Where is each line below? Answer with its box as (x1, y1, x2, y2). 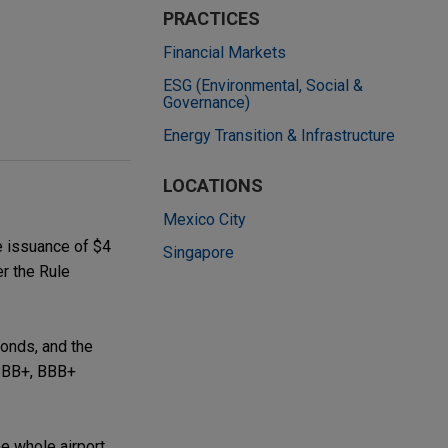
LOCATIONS (163, 175, 263, 196)
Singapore (163, 243, 234, 262)
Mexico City (163, 210, 246, 229)
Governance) (163, 93, 250, 112)
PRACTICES (163, 8, 260, 29)
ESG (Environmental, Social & (163, 76, 363, 95)
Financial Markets (163, 43, 286, 62)
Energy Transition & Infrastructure (163, 126, 395, 145)
